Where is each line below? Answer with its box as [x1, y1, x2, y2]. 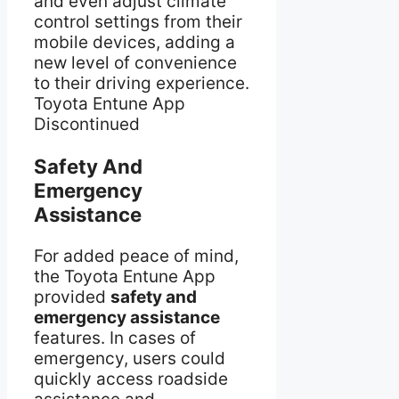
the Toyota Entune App [34, 266, 216, 288]
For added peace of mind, [34, 246, 239, 267]
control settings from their [34, 11, 242, 32]
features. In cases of [34, 328, 196, 349]
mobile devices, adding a [34, 31, 235, 53]
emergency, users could [34, 348, 225, 370]
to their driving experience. [34, 72, 249, 94]
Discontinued [34, 113, 140, 134]
